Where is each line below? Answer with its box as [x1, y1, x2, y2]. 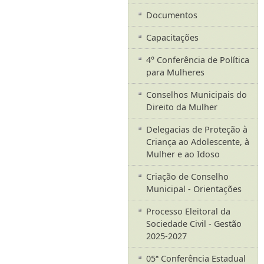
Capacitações [146, 32, 199, 44]
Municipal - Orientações [146, 183, 242, 195]
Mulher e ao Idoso [146, 148, 220, 160]
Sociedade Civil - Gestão [146, 218, 242, 230]
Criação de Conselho [146, 171, 229, 183]
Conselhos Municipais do [146, 89, 247, 101]
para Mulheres [146, 67, 204, 78]
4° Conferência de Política [146, 54, 249, 66]
